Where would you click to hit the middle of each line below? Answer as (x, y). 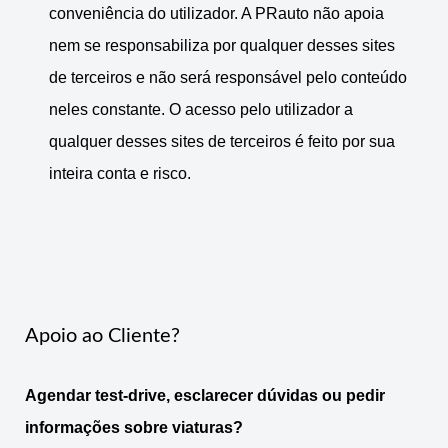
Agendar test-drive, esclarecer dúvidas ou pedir (205, 396)
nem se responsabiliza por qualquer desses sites (222, 46)
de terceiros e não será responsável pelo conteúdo (228, 78)
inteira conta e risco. (120, 174)
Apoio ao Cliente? (102, 336)
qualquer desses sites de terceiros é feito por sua (222, 142)
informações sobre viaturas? (134, 428)
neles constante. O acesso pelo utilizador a (201, 110)
